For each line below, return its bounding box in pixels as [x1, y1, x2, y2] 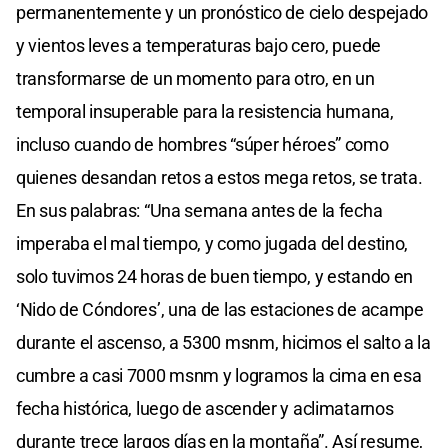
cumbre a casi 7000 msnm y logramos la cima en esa [16, 364, 422, 386]
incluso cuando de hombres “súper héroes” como [16, 133, 389, 155]
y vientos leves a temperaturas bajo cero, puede [16, 34, 381, 56]
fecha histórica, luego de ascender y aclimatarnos [16, 397, 394, 419]
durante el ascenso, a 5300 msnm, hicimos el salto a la [16, 331, 431, 353]
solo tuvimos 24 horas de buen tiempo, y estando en [16, 265, 414, 287]
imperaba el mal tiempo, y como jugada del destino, [16, 232, 409, 254]
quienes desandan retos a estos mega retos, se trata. [16, 166, 423, 188]
